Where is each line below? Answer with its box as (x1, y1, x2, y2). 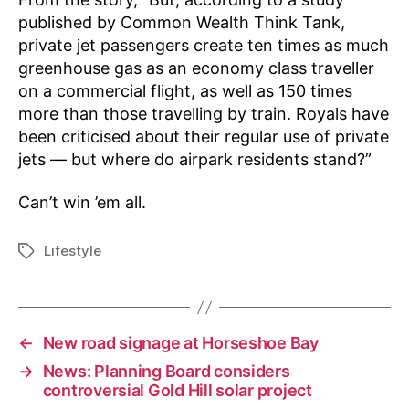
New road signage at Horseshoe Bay (42, 333, 319, 352)
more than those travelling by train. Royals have (18, 103, 389, 123)
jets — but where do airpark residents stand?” (18, 149, 372, 169)
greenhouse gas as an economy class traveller (18, 58, 374, 78)
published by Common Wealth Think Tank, (18, 12, 345, 32)
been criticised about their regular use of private (18, 126, 389, 146)
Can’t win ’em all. (18, 193, 146, 212)
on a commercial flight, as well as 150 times (18, 80, 352, 100)
